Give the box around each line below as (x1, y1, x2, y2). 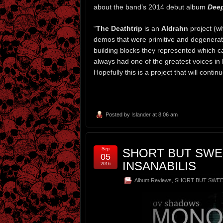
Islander (131, 111, 151, 118)
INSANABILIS (122, 159, 196, 173)
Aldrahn (161, 24, 188, 32)
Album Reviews (134, 177, 172, 184)
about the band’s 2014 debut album (94, 2, 208, 11)
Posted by (106, 111, 131, 118)
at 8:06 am (151, 111, 178, 118)
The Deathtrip (96, 24, 142, 32)
